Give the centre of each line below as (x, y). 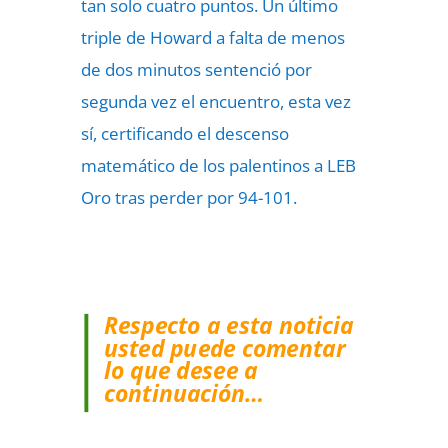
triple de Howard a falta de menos (212, 37)
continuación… (183, 393)
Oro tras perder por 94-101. (188, 197)
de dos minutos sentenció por (196, 69)
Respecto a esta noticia (228, 325)
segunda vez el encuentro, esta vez (215, 101)
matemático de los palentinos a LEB (218, 165)
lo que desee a (180, 370)
